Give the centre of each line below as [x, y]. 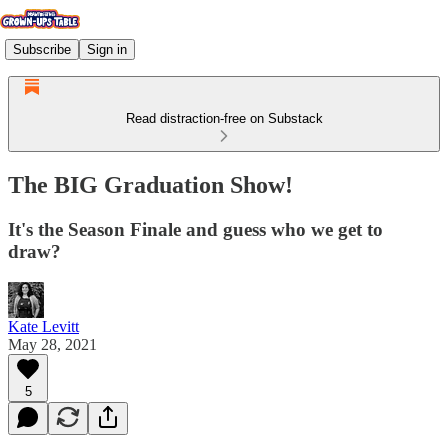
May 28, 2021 [52, 344]
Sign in [107, 49]
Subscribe [42, 49]
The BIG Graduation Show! [150, 184]
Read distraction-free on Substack [224, 118]
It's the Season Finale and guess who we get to [195, 229]
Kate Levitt [43, 326]
